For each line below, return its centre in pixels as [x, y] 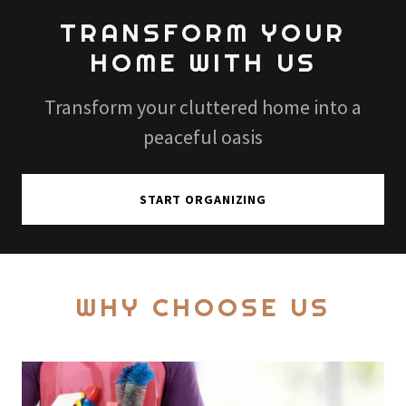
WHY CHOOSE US [203, 307]
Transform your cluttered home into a [203, 107]
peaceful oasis [203, 137]
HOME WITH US [203, 63]
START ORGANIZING [203, 199]
